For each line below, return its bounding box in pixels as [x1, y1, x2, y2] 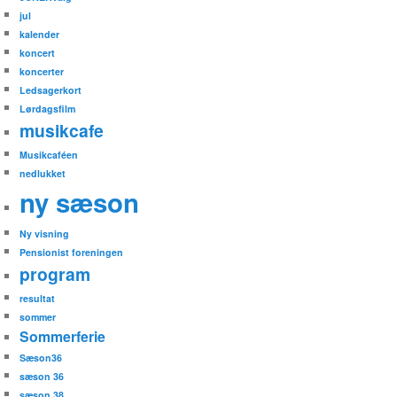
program [19, 261, 91, 287]
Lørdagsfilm [19, 102, 76, 116]
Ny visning [19, 227, 70, 241]
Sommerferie [19, 326, 106, 347]
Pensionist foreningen [19, 245, 124, 260]
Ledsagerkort [19, 83, 82, 97]
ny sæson [19, 183, 140, 222]
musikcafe [19, 118, 105, 144]
